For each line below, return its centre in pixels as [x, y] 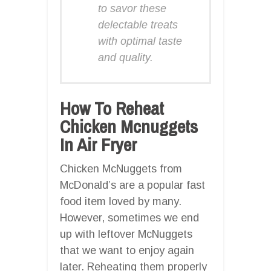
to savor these [132, 8]
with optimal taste [140, 41]
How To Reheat [112, 108]
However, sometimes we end [129, 217]
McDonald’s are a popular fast [132, 185]
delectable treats [138, 24]
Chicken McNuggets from [121, 168]
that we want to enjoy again [127, 250]
